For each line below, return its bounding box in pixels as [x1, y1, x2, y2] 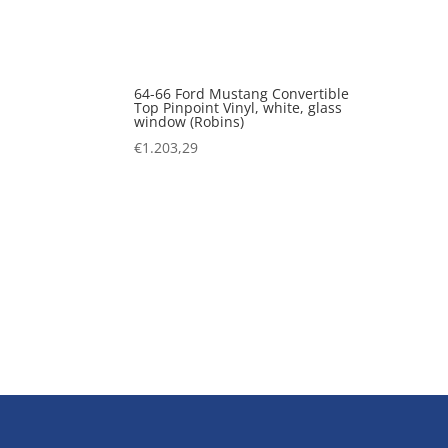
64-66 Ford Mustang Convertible [134, 83, 350, 103]
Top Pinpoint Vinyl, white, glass [134, 97, 343, 117]
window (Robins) [134, 111, 245, 131]
